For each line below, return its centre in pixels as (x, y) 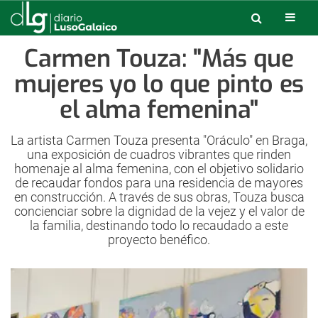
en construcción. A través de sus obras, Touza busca (159, 197)
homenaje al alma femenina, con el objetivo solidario (159, 169)
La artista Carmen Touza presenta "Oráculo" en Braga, (159, 140)
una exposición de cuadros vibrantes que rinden (159, 154)
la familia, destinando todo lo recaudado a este (159, 225)
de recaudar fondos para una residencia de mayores (159, 183)
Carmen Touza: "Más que (159, 59)
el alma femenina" (159, 110)
